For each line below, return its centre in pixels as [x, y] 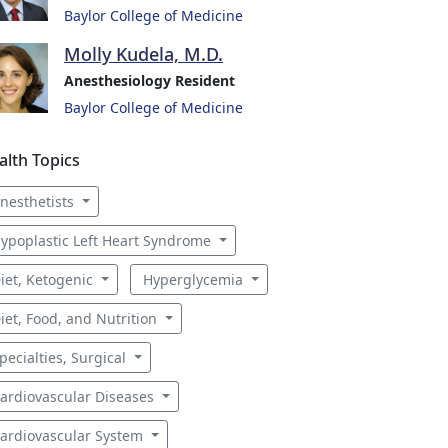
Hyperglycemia [194, 279]
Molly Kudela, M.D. [143, 54]
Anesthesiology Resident [149, 80]
